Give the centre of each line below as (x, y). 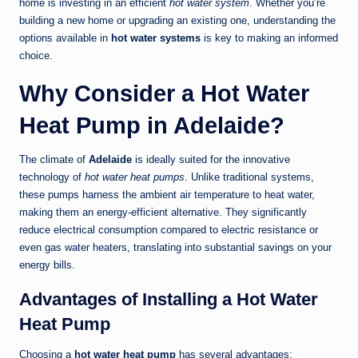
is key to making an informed (269, 38)
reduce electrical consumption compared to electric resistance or (169, 230)
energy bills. (47, 265)
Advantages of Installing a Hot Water (169, 300)
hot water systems (156, 38)
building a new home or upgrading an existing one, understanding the (177, 21)
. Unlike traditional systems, (249, 177)
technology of (52, 177)
